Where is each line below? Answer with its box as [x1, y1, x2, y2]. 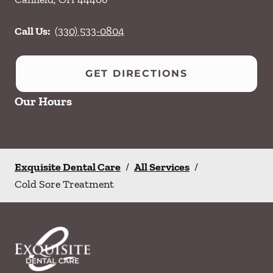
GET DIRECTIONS [85, 68, 188, 79]
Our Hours [15, 94, 72, 108]
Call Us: [15, 24, 50, 38]
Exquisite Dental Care [15, 160, 121, 174]
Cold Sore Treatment [15, 177, 114, 191]
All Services [134, 160, 190, 174]
